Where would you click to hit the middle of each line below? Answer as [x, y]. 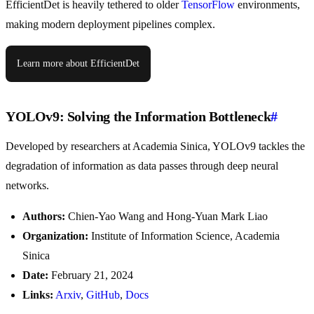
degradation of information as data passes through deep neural [142, 166]
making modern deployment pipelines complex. [110, 25]
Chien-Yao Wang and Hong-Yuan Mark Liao [166, 217]
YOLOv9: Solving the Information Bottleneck [138, 117]
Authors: [44, 217]
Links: [38, 295]
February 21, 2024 [91, 275]
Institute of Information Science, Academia [184, 236]
